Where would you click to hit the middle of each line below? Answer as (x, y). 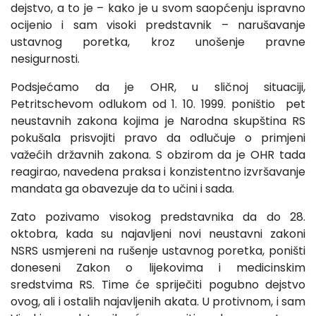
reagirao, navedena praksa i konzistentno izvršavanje (158, 172)
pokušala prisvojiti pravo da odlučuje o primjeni (158, 138)
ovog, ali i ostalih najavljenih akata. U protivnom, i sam (158, 302)
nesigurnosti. (45, 59)
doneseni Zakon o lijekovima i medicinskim (158, 268)
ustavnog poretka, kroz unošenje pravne (158, 42)
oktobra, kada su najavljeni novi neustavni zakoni (158, 234)
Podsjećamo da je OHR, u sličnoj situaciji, (158, 87)
